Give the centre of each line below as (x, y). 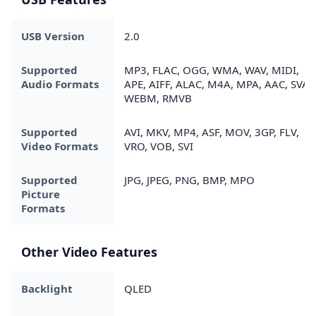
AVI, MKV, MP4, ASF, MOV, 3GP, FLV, (212, 132)
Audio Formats (60, 84)
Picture (41, 194)
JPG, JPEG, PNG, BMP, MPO (189, 180)
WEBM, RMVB (158, 98)
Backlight (47, 288)
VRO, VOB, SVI (159, 146)
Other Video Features (89, 251)
